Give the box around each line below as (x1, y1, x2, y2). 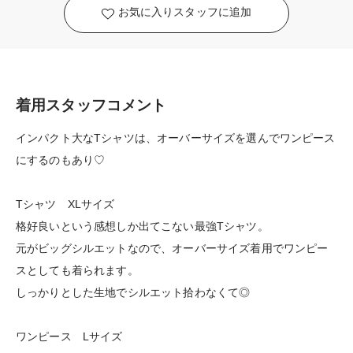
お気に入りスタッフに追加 (117, 6, 252, 19)
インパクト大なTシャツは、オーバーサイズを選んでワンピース (16, 132, 336, 145)
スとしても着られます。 (16, 264, 139, 277)
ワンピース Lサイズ (16, 330, 123, 344)
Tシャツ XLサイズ (16, 198, 115, 211)
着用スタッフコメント (16, 97, 167, 114)
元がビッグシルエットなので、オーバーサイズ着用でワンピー (16, 242, 329, 255)
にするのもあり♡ (16, 154, 106, 167)
